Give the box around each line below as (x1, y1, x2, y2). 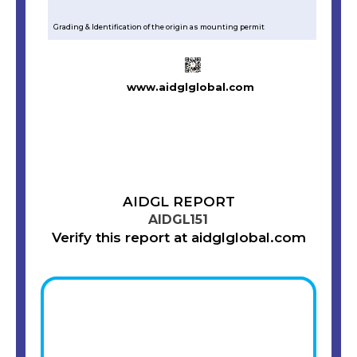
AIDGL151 (148, 212, 208, 228)
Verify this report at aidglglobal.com (51, 229, 306, 246)
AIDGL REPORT (122, 194, 235, 210)
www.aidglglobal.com (126, 80, 254, 94)
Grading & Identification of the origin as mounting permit (53, 22, 265, 31)
